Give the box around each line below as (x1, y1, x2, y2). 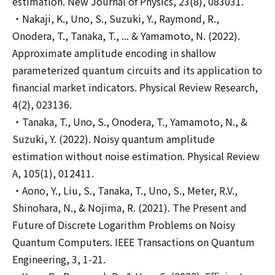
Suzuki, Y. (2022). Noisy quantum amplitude (12, 131, 215, 146)
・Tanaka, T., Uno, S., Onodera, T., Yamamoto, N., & (12, 114, 247, 129)
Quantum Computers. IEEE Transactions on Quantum (12, 234, 255, 249)
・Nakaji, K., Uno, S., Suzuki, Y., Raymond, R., (12, 11, 219, 26)
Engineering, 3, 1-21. (12, 252, 106, 266)
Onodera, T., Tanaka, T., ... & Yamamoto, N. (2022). (12, 28, 240, 43)
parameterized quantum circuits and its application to (12, 63, 262, 77)
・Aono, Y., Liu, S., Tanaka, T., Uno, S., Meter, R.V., (12, 183, 238, 198)
